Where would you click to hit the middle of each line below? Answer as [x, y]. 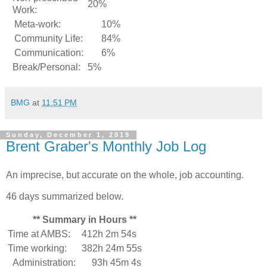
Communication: [49, 53]
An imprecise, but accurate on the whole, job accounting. [125, 175]
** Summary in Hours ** [85, 219]
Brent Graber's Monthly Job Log [106, 147]
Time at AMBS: [39, 234]
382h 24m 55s [112, 248]
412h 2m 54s [109, 234]
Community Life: [49, 39]
